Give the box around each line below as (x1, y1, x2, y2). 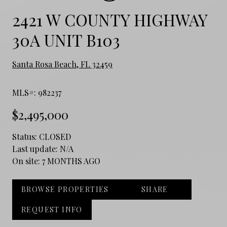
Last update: (12, 143, 60, 154)
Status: (12, 131, 39, 142)
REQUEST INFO (21, 204, 83, 214)
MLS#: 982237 (12, 87, 61, 98)
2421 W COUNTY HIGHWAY (12, 8, 207, 30)
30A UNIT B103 (12, 28, 120, 51)
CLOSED (39, 131, 71, 142)
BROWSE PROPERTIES (21, 184, 109, 194)
